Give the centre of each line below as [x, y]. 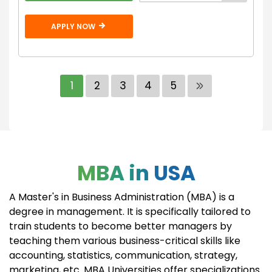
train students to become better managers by [121, 226]
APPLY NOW [74, 26]
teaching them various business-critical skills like [125, 240]
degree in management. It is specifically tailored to [130, 211]
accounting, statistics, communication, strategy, [123, 255]
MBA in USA [136, 173]
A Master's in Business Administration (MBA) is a [122, 197]
